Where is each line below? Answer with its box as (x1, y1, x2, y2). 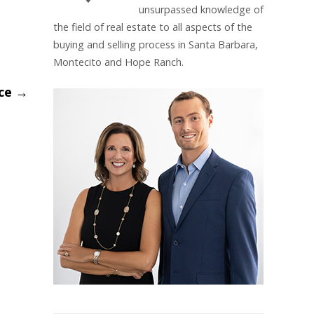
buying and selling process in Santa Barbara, (53, 38, 258, 51)
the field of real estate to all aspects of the (53, 20, 252, 34)
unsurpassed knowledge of (138, 3, 264, 16)
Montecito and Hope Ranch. (53, 55, 184, 69)
